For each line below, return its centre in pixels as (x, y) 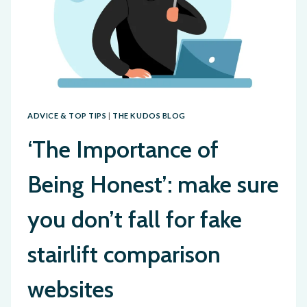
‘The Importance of (123, 150)
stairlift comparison (124, 255)
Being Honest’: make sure (153, 185)
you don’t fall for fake (135, 220)
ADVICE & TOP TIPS (67, 115)
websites (71, 290)
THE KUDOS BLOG (149, 115)
